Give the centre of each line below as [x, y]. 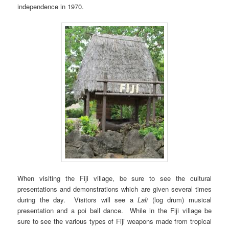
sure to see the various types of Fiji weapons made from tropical [114, 221]
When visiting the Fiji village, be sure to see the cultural [114, 178]
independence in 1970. [51, 6]
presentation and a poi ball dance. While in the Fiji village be [114, 211]
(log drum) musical [180, 200]
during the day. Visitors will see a [78, 200]
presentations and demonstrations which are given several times [114, 189]
